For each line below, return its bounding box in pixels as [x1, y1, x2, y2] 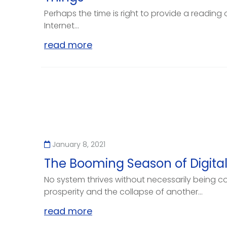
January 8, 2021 [52, 139, 105, 149]
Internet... [44, 20, 79, 31]
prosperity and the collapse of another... [44, 185, 203, 198]
